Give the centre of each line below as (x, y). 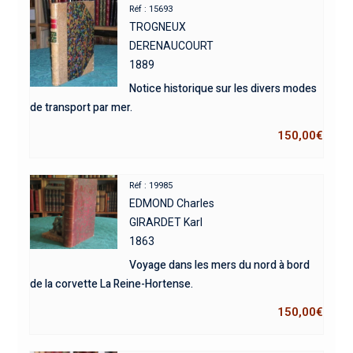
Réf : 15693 (151, 9)
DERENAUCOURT (172, 46)
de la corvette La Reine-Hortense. (111, 284)
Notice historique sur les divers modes (223, 89)
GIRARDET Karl (166, 223)
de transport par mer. (81, 108)
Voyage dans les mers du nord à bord (220, 266)
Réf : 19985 (151, 186)
